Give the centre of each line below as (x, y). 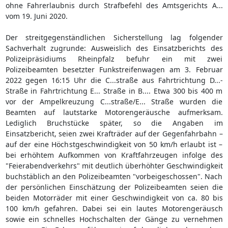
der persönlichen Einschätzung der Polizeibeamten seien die (114, 187)
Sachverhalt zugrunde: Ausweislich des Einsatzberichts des (114, 48)
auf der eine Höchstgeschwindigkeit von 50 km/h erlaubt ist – (114, 144)
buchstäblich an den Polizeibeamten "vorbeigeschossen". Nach (114, 176)
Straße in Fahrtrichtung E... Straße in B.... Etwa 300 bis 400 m (114, 91)
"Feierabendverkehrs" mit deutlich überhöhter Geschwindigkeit (114, 165)
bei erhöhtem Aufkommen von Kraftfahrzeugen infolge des (114, 155)
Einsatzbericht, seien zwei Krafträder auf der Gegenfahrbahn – (114, 133)
